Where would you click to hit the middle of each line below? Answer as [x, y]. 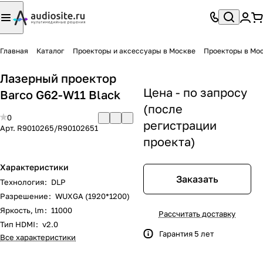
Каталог [50, 51]
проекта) [169, 141]
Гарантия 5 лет [186, 234]
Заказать [197, 179]
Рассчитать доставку [197, 214]
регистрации [180, 125]
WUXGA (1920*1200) [92, 196]
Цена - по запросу [195, 92]
